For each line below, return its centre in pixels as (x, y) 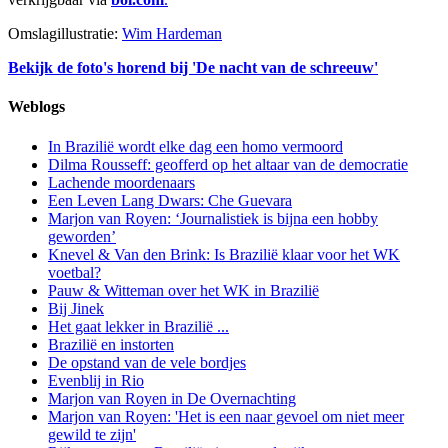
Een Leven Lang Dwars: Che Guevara (170, 200)
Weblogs (36, 107)
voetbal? (74, 272)
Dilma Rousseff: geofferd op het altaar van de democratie (228, 164)
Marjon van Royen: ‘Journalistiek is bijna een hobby (213, 218)
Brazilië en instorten (111, 344)
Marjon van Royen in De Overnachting (172, 398)
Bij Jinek (76, 308)
